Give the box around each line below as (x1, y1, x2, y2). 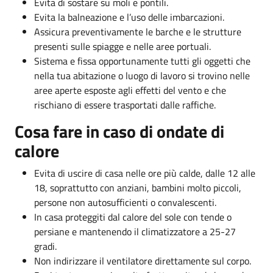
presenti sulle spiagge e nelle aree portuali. (34, 38, 211, 54)
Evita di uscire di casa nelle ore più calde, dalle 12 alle (34, 165, 255, 180)
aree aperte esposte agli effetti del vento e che (34, 82, 226, 97)
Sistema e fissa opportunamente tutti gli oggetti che (34, 53, 250, 68)
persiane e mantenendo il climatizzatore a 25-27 (34, 224, 236, 239)
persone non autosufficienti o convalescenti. (34, 194, 216, 210)
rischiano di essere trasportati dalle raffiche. (34, 97, 216, 112)
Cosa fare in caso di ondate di (15, 118, 224, 144)
